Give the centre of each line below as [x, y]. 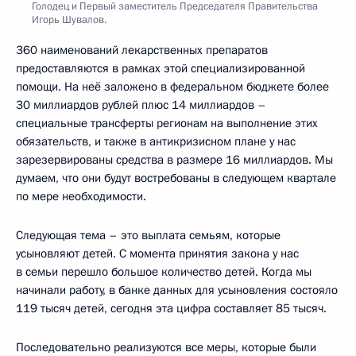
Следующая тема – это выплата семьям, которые [148, 235]
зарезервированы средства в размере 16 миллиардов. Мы [174, 159]
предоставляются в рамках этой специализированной [161, 68]
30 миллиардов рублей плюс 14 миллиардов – [141, 104]
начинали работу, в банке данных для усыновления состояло [177, 290]
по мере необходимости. [81, 196]
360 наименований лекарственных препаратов [142, 50]
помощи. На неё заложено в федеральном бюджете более [172, 86]
